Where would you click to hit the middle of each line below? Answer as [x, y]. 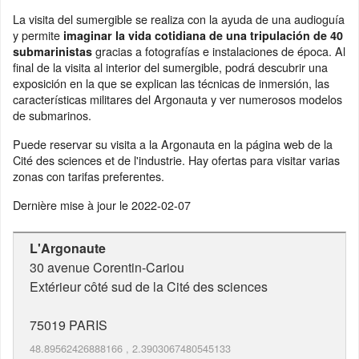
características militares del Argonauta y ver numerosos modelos [177, 99]
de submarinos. [52, 115]
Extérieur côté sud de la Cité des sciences [149, 286]
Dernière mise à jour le [72, 205]
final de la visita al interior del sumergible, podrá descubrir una [170, 67]
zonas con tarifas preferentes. [89, 176]
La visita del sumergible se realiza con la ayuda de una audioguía [179, 19]
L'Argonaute [68, 248]
